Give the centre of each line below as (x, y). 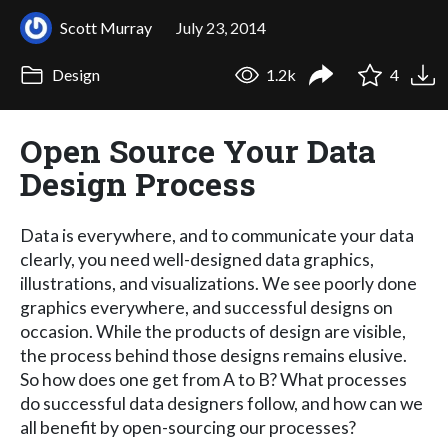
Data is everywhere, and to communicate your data (217, 235)
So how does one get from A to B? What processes (213, 379)
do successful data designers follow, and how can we (221, 403)
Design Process (138, 183)
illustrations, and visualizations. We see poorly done (218, 283)
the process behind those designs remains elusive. (213, 355)
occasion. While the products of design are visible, (213, 331)
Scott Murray (106, 27)
